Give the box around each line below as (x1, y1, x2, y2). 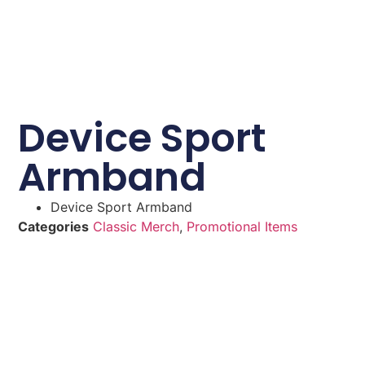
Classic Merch (93, 218, 180, 235)
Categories (18, 218, 90, 235)
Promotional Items (187, 218, 298, 235)
